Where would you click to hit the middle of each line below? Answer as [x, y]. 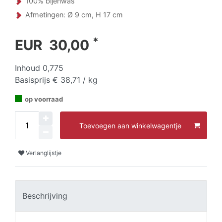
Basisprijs [34, 80]
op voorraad [44, 99]
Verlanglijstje [44, 153]
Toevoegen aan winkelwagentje [130, 125]
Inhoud [29, 68]
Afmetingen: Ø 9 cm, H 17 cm [74, 15]
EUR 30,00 [54, 45]
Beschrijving [45, 196]
